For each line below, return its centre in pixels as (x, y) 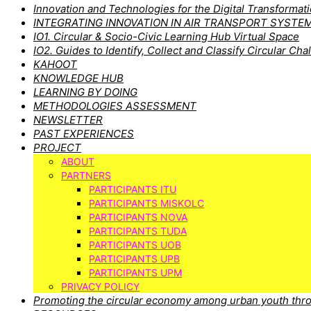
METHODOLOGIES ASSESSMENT (115, 106)
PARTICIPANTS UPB (134, 259)
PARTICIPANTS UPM (135, 272)
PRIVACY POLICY (100, 286)
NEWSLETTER (68, 120)
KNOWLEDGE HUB (78, 78)
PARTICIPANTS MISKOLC (146, 203)
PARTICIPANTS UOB (135, 245)
